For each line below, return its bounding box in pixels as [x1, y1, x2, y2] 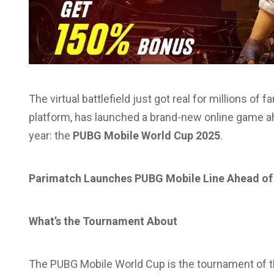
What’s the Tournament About [29, 215, 177, 228]
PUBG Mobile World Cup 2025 [73, 129, 220, 142]
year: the [29, 129, 73, 142]
